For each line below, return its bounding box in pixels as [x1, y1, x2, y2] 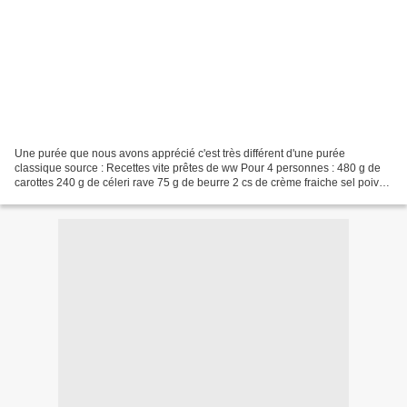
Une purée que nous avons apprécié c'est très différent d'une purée [15, 146, 345, 160]
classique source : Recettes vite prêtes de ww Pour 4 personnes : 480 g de [15, 161, 381, 174]
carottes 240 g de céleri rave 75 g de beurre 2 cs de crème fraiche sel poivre [15, 175, 389, 189]
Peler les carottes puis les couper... [15, 190, 185, 203]
